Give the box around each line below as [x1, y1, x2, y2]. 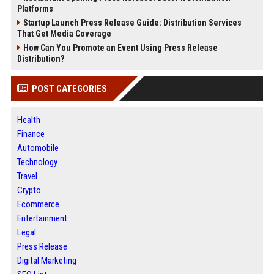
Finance [17, 128, 45, 139]
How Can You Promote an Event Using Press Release [23, 43, 218, 53]
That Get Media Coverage [17, 29, 111, 39]
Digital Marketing [17, 255, 76, 266]
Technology [17, 157, 57, 168]
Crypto [17, 185, 41, 196]
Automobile [17, 143, 59, 154]
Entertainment [17, 213, 67, 224]
